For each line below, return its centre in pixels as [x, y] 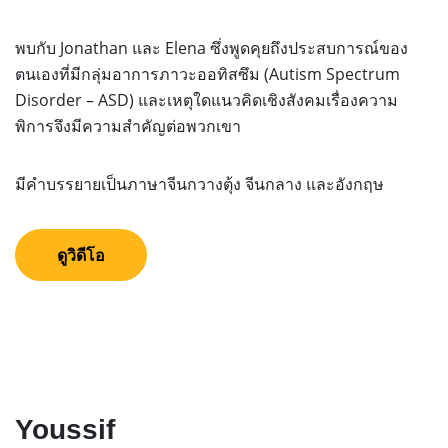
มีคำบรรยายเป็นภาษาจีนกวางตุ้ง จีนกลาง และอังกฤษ [199, 184]
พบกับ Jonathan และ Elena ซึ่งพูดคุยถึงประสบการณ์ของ [211, 48]
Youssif [65, 430]
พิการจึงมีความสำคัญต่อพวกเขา [128, 126]
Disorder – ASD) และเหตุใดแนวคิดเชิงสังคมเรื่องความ [206, 100]
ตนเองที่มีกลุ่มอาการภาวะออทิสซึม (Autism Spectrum [207, 74]
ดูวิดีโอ [81, 255]
